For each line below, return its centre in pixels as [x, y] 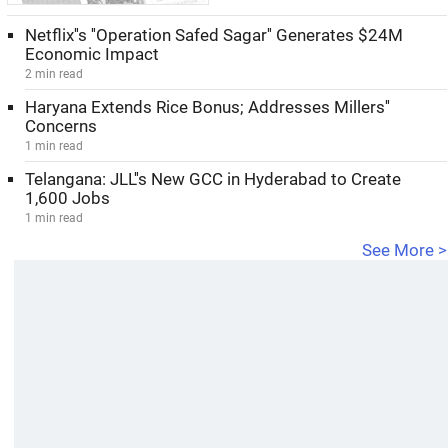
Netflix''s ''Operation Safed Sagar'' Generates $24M [214, 35]
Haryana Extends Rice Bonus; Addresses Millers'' [207, 107]
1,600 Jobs [67, 198]
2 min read [54, 74]
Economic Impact [92, 54]
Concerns [61, 126]
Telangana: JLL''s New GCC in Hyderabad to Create [213, 179]
